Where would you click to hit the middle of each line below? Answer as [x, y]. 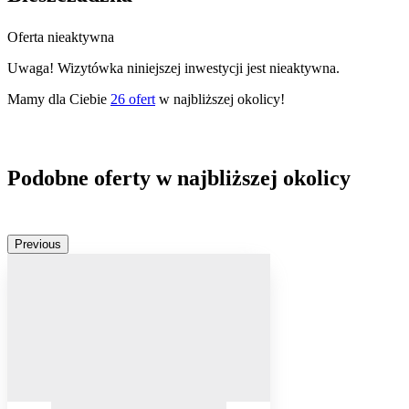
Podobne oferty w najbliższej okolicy [179, 178]
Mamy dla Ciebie [59, 100]
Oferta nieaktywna [61, 37]
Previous [38, 245]
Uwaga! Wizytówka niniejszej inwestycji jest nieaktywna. [173, 68]
